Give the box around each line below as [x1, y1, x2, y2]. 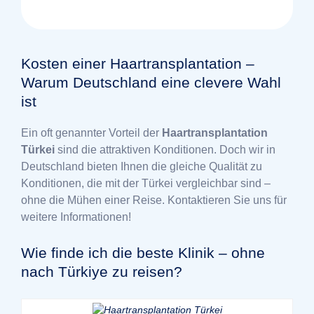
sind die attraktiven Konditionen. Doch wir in [55, 143, 275, 156]
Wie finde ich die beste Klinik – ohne [21, 244, 265, 261]
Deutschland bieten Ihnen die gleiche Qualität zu [21, 160, 262, 172]
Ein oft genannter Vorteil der [21, 126, 162, 139]
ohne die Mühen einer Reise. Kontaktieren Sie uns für [21, 193, 287, 206]
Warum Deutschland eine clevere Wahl [21, 74, 281, 90]
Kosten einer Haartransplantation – [21, 55, 254, 71]
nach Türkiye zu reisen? [21, 263, 182, 280]
